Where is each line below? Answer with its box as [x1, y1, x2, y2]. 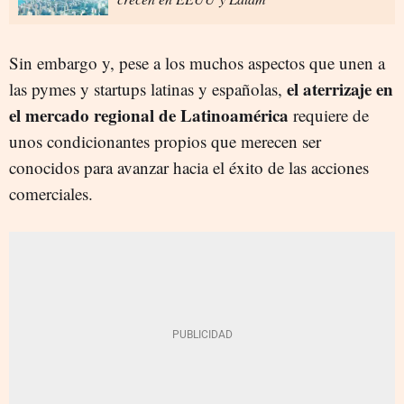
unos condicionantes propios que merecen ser [9, 129, 321, 152]
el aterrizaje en [287, 76, 393, 101]
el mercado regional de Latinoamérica [9, 102, 289, 127]
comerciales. [9, 181, 93, 205]
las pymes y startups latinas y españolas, [9, 77, 287, 100]
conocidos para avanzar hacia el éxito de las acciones [9, 155, 369, 179]
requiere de [289, 103, 369, 126]
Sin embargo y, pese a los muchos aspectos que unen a [9, 50, 385, 74]
